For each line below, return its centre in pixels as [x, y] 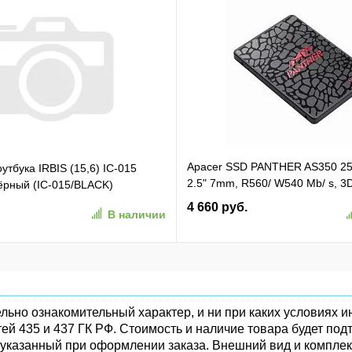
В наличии [136, 214]
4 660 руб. [217, 207]
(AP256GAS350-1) [233, 216]
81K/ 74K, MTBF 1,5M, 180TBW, [268, 200]
